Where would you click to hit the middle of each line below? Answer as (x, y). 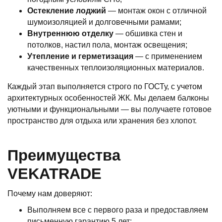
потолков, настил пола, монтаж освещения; (107, 45)
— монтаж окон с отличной (156, 11)
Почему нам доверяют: (50, 194)
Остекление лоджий (67, 11)
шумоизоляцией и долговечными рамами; (104, 22)
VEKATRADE (55, 174)
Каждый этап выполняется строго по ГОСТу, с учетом (105, 86)
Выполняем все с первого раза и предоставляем (118, 210)
